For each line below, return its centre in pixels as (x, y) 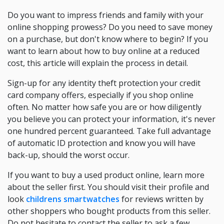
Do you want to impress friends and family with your (105, 15)
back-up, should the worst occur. (68, 155)
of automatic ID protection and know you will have (101, 143)
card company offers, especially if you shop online (100, 95)
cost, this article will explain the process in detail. (98, 63)
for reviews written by (161, 199)
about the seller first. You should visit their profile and (108, 187)
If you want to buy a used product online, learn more (106, 175)
